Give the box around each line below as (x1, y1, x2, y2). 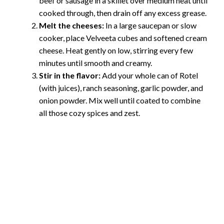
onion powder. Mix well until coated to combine (39, 95, 200, 105)
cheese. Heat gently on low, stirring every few (39, 45, 193, 55)
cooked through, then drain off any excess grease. (39, 7, 206, 17)
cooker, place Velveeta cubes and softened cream (39, 32, 207, 42)
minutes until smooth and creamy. (39, 57, 152, 67)
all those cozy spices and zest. (39, 107, 140, 117)
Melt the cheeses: (39, 20, 104, 30)
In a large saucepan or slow (104, 20, 196, 30)
